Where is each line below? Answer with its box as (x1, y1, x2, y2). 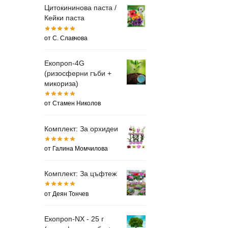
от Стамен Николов (44, 100, 101, 107)
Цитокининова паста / (44, 4, 117, 12)
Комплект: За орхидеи (44, 124, 118, 133)
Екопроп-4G (44, 59, 84, 67)
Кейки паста (44, 14, 84, 22)
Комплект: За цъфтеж (44, 169, 117, 178)
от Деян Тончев (44, 190, 89, 197)
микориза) (44, 79, 78, 88)
